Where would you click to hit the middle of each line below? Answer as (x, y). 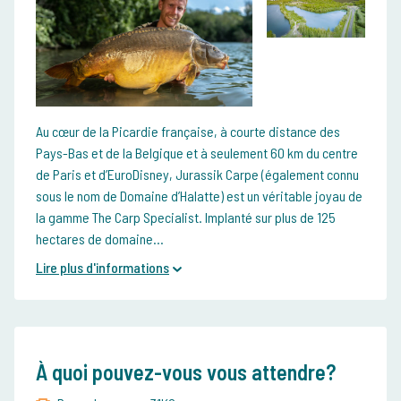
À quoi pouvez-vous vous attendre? (186, 372)
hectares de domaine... (100, 239)
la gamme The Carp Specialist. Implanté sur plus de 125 (186, 218)
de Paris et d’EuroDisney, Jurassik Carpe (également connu (197, 175)
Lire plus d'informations (102, 268)
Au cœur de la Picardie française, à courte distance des (188, 132)
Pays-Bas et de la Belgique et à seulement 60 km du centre (197, 153)
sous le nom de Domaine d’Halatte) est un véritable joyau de (199, 196)
